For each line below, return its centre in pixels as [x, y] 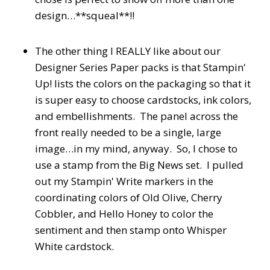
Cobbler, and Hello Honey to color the [124, 214]
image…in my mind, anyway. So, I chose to [136, 149]
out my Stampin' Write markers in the [124, 181]
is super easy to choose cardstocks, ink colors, [143, 100]
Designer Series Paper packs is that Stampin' [140, 67]
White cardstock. [74, 246]
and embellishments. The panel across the [137, 116]
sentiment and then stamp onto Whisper [131, 230]
